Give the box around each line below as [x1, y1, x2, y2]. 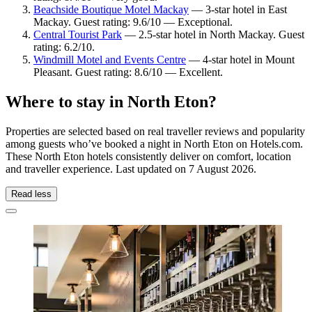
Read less [11, 189, 52, 200]
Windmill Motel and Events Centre [33, 54, 186, 66]
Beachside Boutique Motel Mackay [33, 3, 189, 16]
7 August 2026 [189, 163, 253, 175]
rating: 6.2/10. [33, 41, 95, 54]
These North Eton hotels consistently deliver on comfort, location [6, 150, 291, 163]
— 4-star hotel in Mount [186, 54, 295, 66]
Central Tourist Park [33, 29, 122, 41]
